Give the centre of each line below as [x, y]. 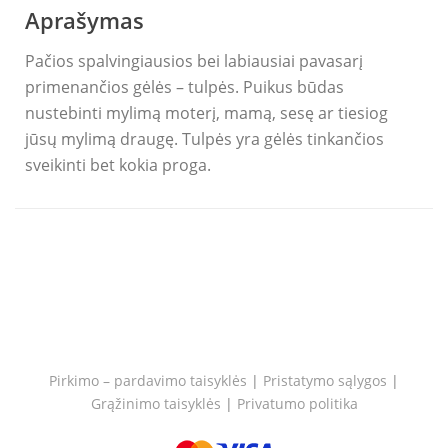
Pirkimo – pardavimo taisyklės [148, 381]
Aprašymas [84, 20]
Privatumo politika [297, 404]
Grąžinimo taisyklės [155, 404]
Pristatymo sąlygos [325, 381]
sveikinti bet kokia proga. [118, 165]
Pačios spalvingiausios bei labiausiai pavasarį [194, 61]
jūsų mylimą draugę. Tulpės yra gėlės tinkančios [204, 139]
